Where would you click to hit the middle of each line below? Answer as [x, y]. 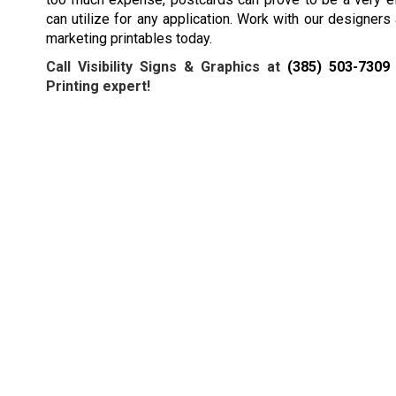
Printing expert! [98, 86]
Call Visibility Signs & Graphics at [167, 66]
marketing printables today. [129, 38]
